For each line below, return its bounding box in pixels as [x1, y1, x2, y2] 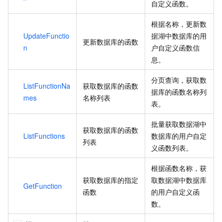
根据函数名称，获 [151, 163, 207, 173]
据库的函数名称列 [151, 86, 207, 97]
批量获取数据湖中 [151, 118, 207, 129]
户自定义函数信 [151, 42, 200, 53]
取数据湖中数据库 [151, 174, 207, 185]
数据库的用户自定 [151, 130, 207, 141]
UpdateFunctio [23, 30, 69, 41]
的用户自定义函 [151, 186, 200, 197]
